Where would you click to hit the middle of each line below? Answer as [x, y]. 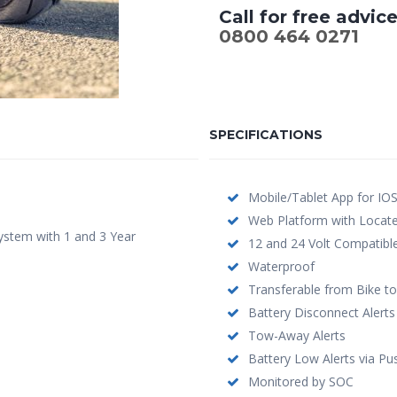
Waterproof [281, 266]
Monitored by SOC [300, 381]
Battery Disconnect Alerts [321, 312]
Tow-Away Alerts [296, 335]
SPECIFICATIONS [265, 134]
